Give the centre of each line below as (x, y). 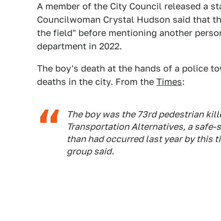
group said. (90, 151)
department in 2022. (79, 46)
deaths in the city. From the (97, 82)
